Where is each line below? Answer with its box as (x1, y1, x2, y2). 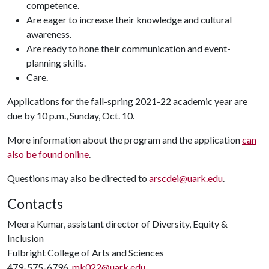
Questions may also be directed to (7, 172, 149, 184)
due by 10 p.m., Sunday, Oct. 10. (7, 110, 134, 121)
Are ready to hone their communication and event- (26, 43, 231, 54)
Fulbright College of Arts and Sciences (7, 247, 164, 258)
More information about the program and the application (7, 134, 242, 145)
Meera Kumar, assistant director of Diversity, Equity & (7, 218, 228, 229)
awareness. (26, 28, 71, 40)
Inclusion (7, 232, 44, 244)
